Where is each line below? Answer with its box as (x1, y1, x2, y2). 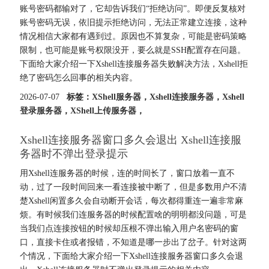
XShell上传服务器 (70, 106, 136, 115)
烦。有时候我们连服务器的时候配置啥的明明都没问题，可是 (19, 210, 247, 220)
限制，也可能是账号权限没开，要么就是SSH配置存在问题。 (19, 45, 246, 55)
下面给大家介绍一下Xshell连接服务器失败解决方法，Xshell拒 (19, 59, 248, 68)
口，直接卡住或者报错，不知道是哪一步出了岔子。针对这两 (19, 238, 247, 247)
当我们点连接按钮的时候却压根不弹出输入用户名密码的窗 (19, 224, 238, 234)
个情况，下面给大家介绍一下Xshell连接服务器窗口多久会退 (19, 252, 243, 261)
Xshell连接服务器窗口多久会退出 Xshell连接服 (19, 134, 241, 147)
